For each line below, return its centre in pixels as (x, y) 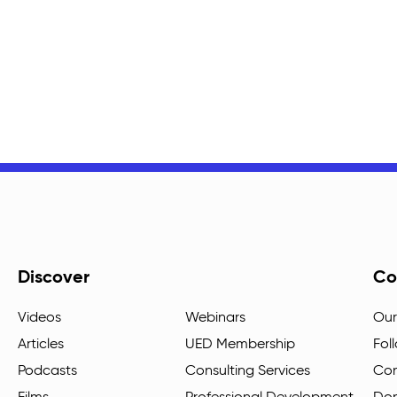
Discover (54, 279)
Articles (41, 345)
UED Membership (240, 345)
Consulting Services (247, 372)
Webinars (215, 319)
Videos (39, 319)
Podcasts (47, 372)
